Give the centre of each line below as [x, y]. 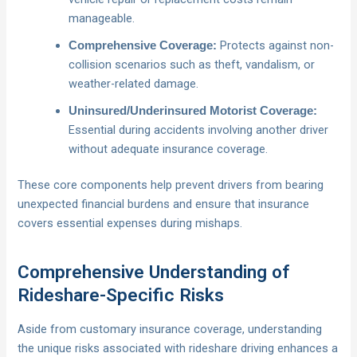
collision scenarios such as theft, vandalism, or [192, 64]
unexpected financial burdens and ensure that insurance [164, 204]
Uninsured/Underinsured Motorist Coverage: [193, 110]
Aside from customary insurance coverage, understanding [170, 330]
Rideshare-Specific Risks [121, 295]
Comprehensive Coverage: [143, 45]
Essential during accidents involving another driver [199, 129]
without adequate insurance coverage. [169, 149]
